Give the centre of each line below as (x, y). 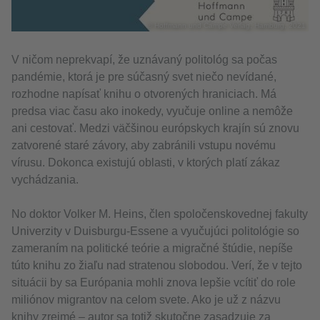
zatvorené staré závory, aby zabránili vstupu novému (144, 145)
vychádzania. (46, 180)
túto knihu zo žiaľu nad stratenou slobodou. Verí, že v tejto (157, 265)
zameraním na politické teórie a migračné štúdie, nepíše (152, 248)
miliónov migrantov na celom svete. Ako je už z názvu (146, 300)
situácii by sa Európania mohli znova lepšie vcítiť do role (154, 282)
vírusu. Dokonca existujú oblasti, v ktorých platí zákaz (146, 162)
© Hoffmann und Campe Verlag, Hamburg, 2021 (226, 25)
